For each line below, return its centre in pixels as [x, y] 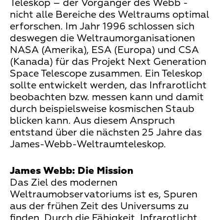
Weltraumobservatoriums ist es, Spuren [104, 194]
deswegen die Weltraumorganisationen [102, 38]
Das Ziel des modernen [64, 182]
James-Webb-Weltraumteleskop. [88, 144]
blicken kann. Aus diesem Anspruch [92, 121]
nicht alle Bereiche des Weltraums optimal [110, 14]
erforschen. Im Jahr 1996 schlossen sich [102, 26]
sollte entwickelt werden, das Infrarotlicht [108, 85]
